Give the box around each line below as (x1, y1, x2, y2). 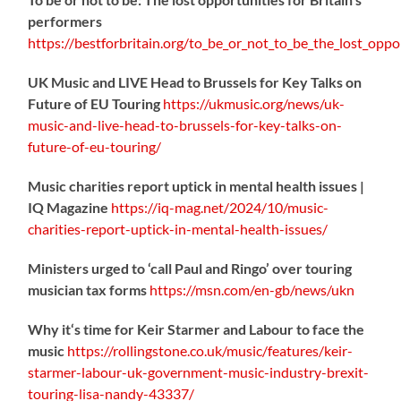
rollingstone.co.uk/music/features (113, 341, 320, 359)
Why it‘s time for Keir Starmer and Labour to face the (28, 320, 365, 337)
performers (28, 12, 103, 30)
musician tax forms (28, 280, 150, 298)
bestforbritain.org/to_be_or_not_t (74, 33, 280, 51)
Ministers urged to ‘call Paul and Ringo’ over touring (28, 259, 353, 277)
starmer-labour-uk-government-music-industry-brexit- (28, 363, 370, 380)
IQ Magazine (28, 198, 112, 216)
